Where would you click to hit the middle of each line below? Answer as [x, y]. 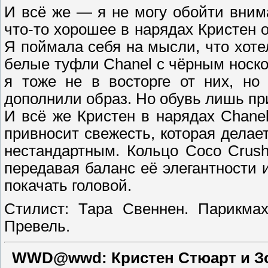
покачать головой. [68, 185]
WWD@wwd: [61, 258]
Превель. [37, 226]
